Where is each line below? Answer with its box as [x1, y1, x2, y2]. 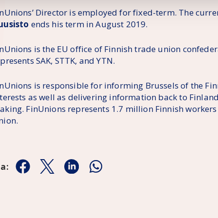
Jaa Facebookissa [22, 166, 90, 178]
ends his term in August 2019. [29, 18, 148, 30]
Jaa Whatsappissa [95, 166, 166, 178]
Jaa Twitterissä [46, 166, 105, 178]
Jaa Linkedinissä [71, 166, 135, 178]
